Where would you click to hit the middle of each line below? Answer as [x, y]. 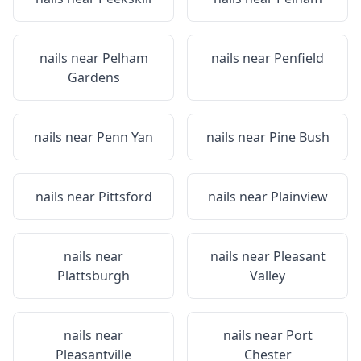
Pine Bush [299, 137]
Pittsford [125, 197]
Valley [268, 276]
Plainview [299, 197]
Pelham [125, 58]
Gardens [93, 77]
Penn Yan [125, 137]
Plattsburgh [93, 276]
